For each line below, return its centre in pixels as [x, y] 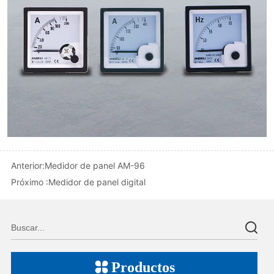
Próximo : [30, 182]
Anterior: [28, 165]
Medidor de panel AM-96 [95, 165]
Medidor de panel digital [97, 182]
